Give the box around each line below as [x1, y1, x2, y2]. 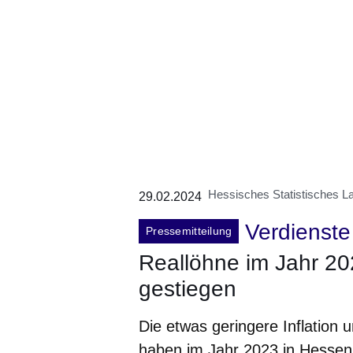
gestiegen [139, 276, 236, 301]
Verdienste [245, 220, 351, 245]
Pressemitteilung [146, 224, 232, 237]
